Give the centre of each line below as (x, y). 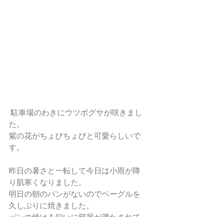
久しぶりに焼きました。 (51, 205)
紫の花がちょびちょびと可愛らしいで (75, 136)
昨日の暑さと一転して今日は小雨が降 (75, 170)
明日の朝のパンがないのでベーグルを (75, 194)
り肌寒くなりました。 (47, 182)
